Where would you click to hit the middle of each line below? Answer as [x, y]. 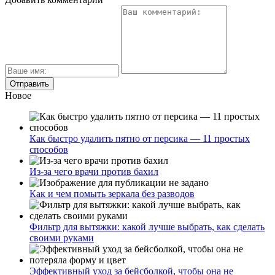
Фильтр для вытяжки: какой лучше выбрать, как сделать [147, 227]
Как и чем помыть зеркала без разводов [112, 194]
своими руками [62, 238]
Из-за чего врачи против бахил [94, 172]
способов [49, 150]
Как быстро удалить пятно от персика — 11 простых [140, 139]
